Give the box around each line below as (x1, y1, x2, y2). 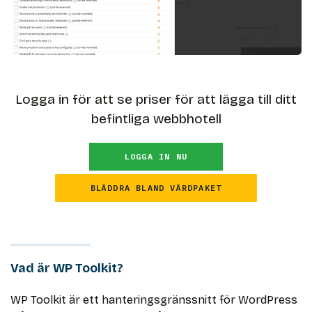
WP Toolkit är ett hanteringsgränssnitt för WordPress (10, 292, 297, 306)
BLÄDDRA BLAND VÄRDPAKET (90, 182, 222, 193)
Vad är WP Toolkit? (10, 260, 123, 276)
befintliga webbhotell (91, 110, 221, 127)
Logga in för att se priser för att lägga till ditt (15, 91, 297, 107)
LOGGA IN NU (124, 150, 188, 162)
